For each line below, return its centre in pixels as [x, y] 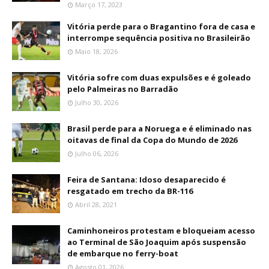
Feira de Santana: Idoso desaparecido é [147, 180]
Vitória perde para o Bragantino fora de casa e [161, 26]
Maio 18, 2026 [96, 51]
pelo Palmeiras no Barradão [123, 89]
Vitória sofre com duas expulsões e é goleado [159, 77]
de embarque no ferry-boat [123, 253]
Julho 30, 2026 [97, 102]
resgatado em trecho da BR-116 [130, 191]
